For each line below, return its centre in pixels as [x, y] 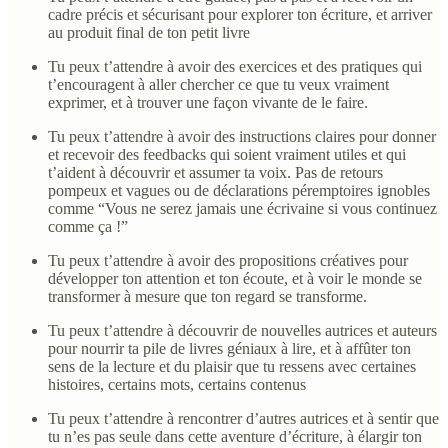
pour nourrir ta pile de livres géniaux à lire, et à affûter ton [229, 348]
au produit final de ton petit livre [149, 32]
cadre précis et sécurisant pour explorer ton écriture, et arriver [240, 14]
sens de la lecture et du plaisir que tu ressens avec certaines [232, 366]
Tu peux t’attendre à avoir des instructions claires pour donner [242, 136]
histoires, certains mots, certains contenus [177, 384]
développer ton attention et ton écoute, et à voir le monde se [235, 278]
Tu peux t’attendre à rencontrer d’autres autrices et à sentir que [243, 418]
